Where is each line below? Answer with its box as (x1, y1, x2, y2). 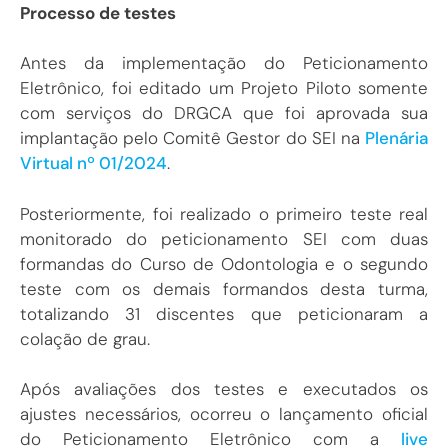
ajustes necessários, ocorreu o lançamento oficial (20, 403, 428, 426)
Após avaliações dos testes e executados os (20, 378, 428, 401)
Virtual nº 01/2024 (20, 152, 167, 175)
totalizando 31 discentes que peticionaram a (20, 302, 428, 325)
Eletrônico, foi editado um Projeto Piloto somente (20, 77, 428, 100)
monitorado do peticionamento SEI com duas (20, 227, 428, 250)
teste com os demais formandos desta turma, (20, 277, 428, 300)
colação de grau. (20, 327, 150, 350)
